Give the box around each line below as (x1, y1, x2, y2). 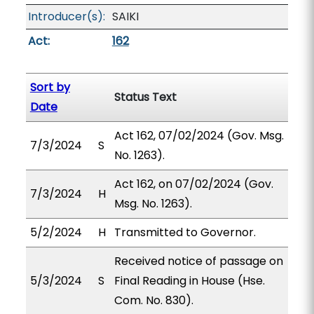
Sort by (29, 79, 70, 95)
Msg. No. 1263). (114, 196, 192, 212)
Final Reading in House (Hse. (114, 273, 265, 289)
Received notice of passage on (114, 253, 283, 269)
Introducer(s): (27, 8, 105, 25)
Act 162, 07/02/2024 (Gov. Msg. (114, 128, 284, 144)
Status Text (114, 89, 177, 105)
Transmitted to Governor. (114, 224, 256, 240)
